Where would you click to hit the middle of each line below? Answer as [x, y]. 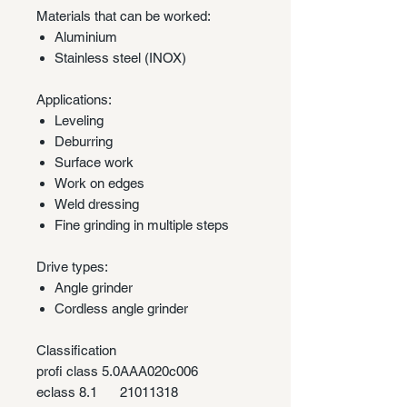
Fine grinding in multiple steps [142, 224]
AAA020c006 [159, 371]
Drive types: [72, 266]
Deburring [84, 141]
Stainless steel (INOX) [120, 57]
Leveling [79, 120]
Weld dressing [97, 203]
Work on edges [99, 183]
